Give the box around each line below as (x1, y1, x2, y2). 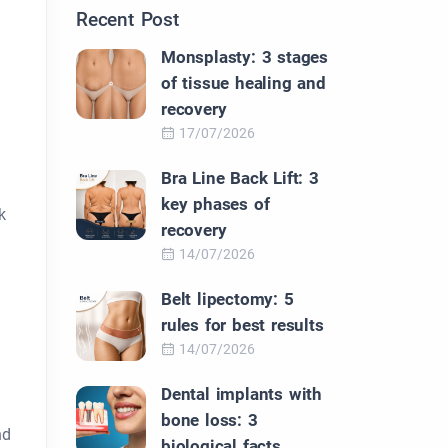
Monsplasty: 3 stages (161, 47, 329, 67)
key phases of (161, 194, 270, 214)
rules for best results (161, 315, 324, 335)
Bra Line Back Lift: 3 (161, 168, 319, 188)
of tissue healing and (161, 73, 326, 93)
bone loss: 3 (161, 410, 258, 430)
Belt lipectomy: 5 (161, 289, 294, 309)
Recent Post (76, 8, 179, 31)
